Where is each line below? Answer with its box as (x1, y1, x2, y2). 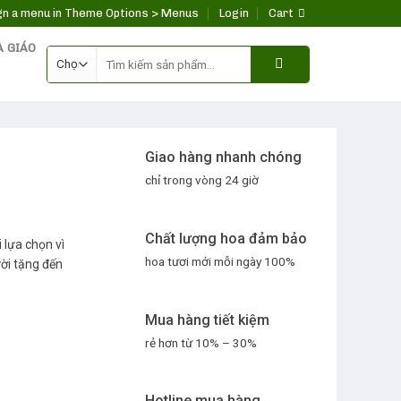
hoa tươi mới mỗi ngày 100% (145, 253, 295, 269)
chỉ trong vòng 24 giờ (145, 173, 259, 187)
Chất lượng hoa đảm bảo (145, 229, 307, 247)
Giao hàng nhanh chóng (145, 149, 302, 166)
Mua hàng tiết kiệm (145, 311, 269, 328)
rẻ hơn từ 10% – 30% (145, 335, 257, 350)
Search (95, 47, 132, 60)
